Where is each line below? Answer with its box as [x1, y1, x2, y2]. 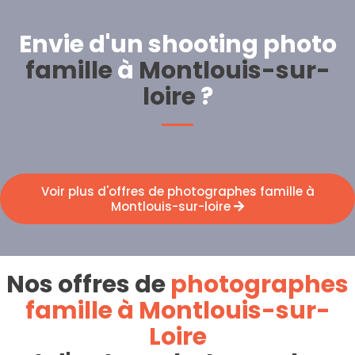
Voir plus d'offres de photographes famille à [40, 183, 315, 200]
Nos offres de [6, 268, 170, 301]
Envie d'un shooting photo [18, 28, 337, 61]
